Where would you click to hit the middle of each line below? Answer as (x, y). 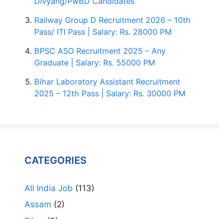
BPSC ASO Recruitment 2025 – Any (100, 51)
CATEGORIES (55, 160)
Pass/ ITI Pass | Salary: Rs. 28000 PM (103, 32)
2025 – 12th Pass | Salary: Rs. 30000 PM (110, 93)
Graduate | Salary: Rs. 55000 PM (95, 62)
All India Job (49, 188)
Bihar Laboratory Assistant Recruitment (107, 81)
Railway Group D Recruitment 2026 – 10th (112, 20)
